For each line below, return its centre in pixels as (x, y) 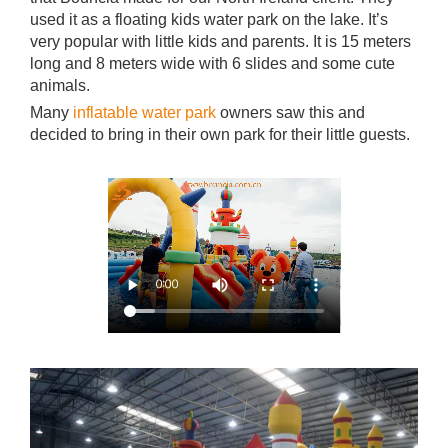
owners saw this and (290, 112)
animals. (60, 85)
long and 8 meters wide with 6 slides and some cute (212, 63)
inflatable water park (144, 112)
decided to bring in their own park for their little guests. (220, 134)
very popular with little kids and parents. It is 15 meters (220, 41)
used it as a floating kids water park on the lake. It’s (209, 19)
